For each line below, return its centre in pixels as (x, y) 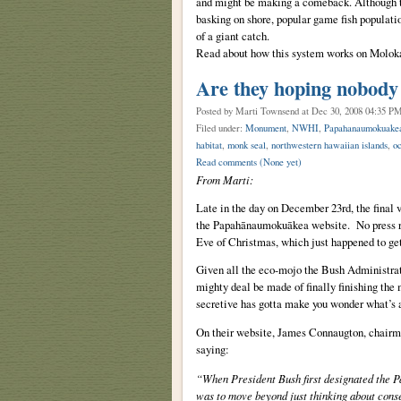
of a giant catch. (232, 35)
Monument (265, 128)
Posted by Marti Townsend (248, 111)
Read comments (227, 162)
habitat (209, 145)
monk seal (246, 145)
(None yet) (280, 162)
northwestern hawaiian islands (329, 145)
